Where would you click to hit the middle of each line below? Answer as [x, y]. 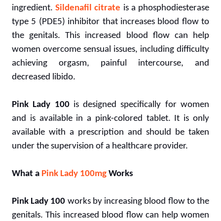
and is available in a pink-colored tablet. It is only [110, 118]
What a [27, 174]
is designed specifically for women [139, 105]
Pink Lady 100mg [74, 174]
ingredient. [34, 8]
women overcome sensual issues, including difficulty [110, 49]
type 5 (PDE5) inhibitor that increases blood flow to [110, 22]
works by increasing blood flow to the [138, 201]
